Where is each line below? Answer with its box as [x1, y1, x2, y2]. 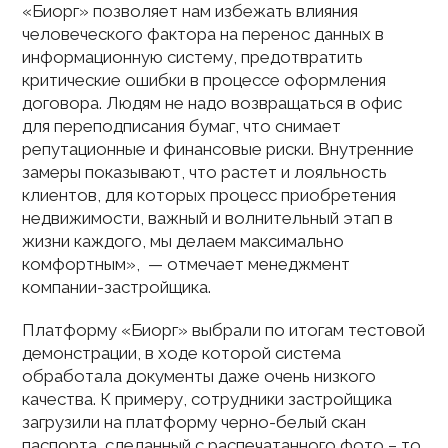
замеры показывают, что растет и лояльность [22, 162, 388, 182]
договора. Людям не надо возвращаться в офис [22, 93, 403, 113]
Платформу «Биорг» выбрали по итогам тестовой [22, 320, 426, 340]
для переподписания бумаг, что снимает [22, 116, 342, 136]
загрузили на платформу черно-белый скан [22, 412, 367, 432]
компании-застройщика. [22, 277, 212, 297]
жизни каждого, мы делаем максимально [22, 231, 345, 251]
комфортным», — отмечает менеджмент [22, 254, 351, 274]
